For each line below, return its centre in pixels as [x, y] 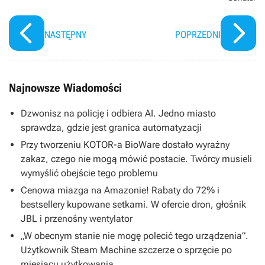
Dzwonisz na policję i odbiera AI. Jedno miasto [118, 113]
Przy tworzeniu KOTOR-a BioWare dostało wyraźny [125, 144]
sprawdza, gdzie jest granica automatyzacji [111, 127]
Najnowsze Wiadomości [65, 88]
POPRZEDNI [198, 34]
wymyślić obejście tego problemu [89, 173]
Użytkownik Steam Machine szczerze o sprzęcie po [126, 250]
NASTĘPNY [65, 34]
